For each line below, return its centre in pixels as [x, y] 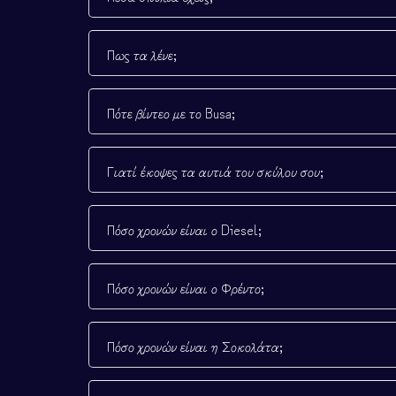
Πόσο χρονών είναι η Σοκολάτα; [195, 346]
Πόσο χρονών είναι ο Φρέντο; [186, 288]
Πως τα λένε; [142, 54]
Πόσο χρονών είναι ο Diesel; [184, 229]
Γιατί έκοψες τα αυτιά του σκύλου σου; [215, 171]
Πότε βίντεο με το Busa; [171, 113]
